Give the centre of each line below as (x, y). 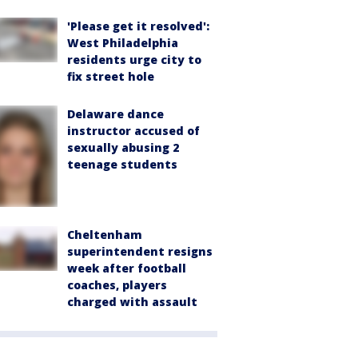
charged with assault (132, 301)
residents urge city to (134, 59)
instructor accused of (133, 130)
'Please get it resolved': (138, 26)
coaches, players (117, 284)
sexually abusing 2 (123, 147)
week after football (127, 268)
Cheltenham (105, 234)
